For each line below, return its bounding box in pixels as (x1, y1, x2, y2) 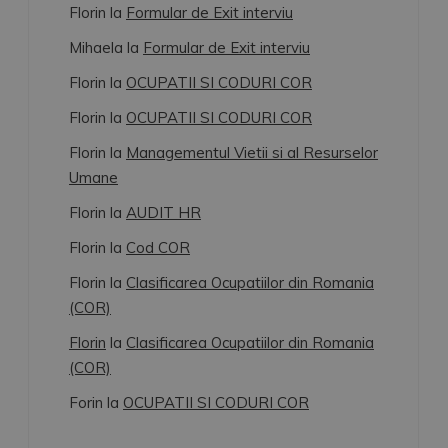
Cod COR (126, 238, 190, 257)
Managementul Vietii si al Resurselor (126, 143, 378, 162)
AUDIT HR (126, 203, 201, 222)
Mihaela (69, 38, 123, 57)
